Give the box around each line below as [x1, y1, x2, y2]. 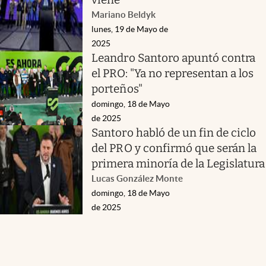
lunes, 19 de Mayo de [91, 24, 169, 34]
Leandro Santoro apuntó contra [91, 50, 256, 65]
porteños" [91, 81, 142, 96]
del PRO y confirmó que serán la [91, 141, 257, 155]
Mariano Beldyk [91, 9, 156, 20]
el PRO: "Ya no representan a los [91, 66, 254, 80]
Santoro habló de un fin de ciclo [91, 125, 256, 140]
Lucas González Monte [91, 173, 183, 183]
